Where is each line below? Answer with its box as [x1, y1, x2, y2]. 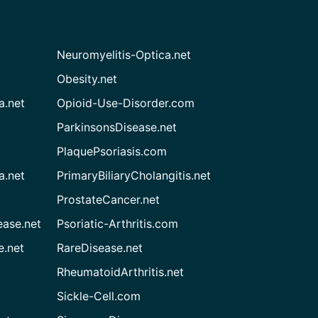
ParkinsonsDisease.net [57, 119, 177, 134]
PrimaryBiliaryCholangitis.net [57, 168, 212, 182]
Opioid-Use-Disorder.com [57, 95, 195, 110]
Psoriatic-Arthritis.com [57, 216, 179, 231]
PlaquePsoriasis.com [57, 143, 168, 158]
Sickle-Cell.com [57, 288, 141, 303]
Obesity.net [57, 71, 118, 86]
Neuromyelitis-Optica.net [57, 47, 192, 62]
